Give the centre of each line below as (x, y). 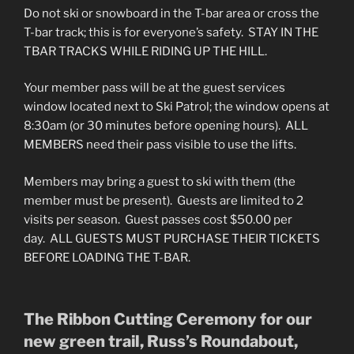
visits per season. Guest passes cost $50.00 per (158, 219)
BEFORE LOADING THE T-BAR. (107, 257)
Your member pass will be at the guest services (154, 88)
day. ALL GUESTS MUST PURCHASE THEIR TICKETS (172, 238)
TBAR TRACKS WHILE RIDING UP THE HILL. (145, 51)
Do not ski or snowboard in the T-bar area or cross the (171, 13)
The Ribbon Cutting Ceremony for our (168, 320)
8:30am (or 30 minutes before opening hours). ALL (166, 126)
